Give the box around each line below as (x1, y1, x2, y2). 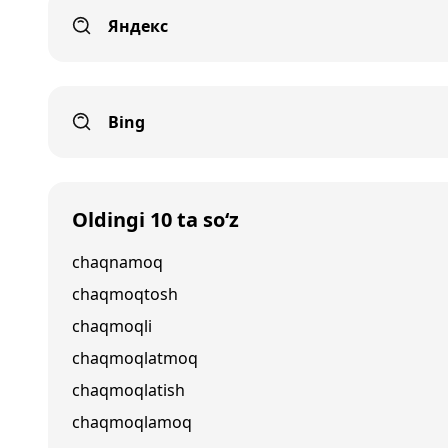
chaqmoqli (72, 315, 152, 337)
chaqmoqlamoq (72, 411, 192, 433)
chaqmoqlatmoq (72, 347, 198, 369)
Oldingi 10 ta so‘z (72, 206, 239, 233)
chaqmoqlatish (72, 379, 185, 401)
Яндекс (108, 15, 168, 37)
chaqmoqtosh (72, 283, 178, 305)
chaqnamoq (72, 251, 163, 273)
